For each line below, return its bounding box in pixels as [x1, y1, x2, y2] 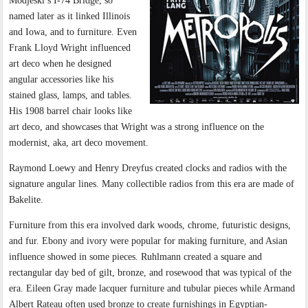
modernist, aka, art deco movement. [9, 137, 149, 148]
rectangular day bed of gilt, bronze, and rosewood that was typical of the [9, 267, 292, 278]
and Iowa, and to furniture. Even [9, 27, 137, 38]
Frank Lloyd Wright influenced [9, 43, 131, 54]
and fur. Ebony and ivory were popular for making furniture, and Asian [9, 236, 288, 247]
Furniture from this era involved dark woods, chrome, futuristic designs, [9, 220, 291, 231]
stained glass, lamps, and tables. [9, 90, 133, 101]
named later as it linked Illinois [9, 11, 131, 22]
